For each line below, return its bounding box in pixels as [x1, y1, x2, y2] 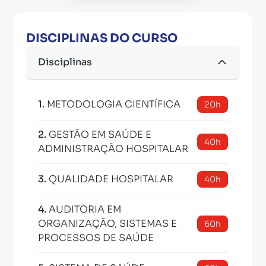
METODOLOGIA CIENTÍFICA [47, 98, 180, 110]
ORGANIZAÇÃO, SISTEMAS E [38, 217, 177, 230]
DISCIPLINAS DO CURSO [26, 31, 178, 46]
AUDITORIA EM [49, 203, 121, 216]
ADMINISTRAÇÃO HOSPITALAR [38, 142, 188, 155]
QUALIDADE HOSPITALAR [49, 173, 173, 185]
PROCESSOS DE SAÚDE [38, 232, 154, 244]
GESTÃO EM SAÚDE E [49, 128, 151, 141]
